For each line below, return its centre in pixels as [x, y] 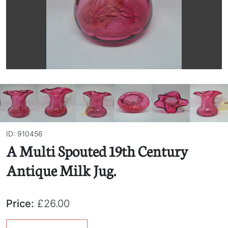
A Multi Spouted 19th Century [97, 150]
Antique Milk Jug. [61, 170]
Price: [20, 204]
